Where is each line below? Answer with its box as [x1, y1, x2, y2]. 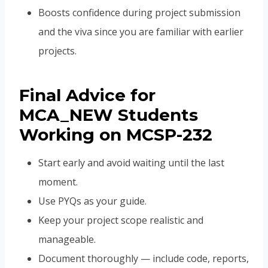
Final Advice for [19, 85, 156, 106]
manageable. [38, 233, 96, 246]
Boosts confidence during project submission [38, 6, 240, 20]
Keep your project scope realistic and [38, 214, 203, 227]
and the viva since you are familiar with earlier [38, 25, 243, 39]
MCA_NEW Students [19, 105, 198, 126]
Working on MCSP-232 [19, 124, 212, 145]
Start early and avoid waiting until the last [38, 156, 224, 170]
